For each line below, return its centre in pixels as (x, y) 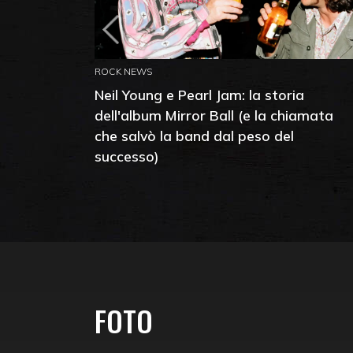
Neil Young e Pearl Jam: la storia (199, 95)
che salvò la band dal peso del (194, 136)
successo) (127, 156)
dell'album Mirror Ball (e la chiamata (214, 115)
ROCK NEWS (123, 72)
